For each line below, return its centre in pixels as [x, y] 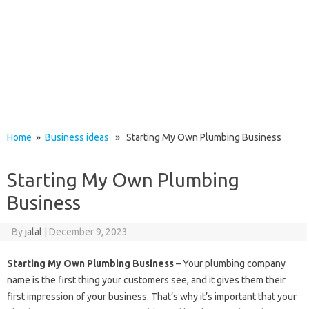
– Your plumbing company [230, 263]
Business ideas [77, 137]
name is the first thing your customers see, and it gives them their [146, 280]
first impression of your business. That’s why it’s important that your [152, 297]
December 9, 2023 [88, 232]
